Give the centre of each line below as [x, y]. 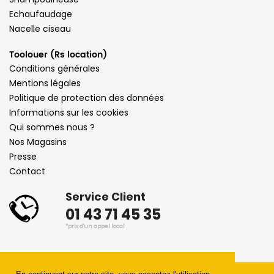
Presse [23, 156]
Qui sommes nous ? [52, 127]
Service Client [106, 196]
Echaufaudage [41, 14]
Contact [27, 171]
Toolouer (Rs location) [58, 54]
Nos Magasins [38, 142]
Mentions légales [45, 83]
